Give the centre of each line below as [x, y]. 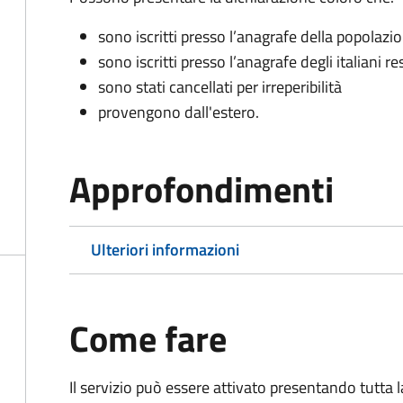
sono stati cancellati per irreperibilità [220, 87]
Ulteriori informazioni [165, 250]
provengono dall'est [166, 112]
